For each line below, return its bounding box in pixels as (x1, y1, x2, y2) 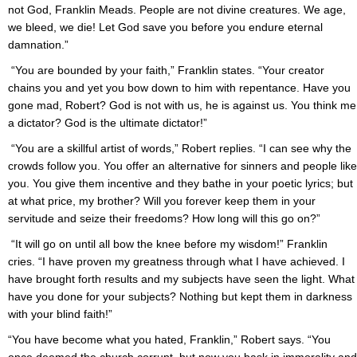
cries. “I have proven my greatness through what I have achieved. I (8, 255, 345, 269)
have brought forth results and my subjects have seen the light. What (8, 273, 355, 286)
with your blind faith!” (8, 308, 116, 321)
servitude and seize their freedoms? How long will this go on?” (8, 212, 320, 226)
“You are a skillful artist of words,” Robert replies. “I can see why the (8, 142, 351, 155)
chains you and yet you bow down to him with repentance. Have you (8, 81, 351, 95)
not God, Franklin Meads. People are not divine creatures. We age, (8, 3, 346, 17)
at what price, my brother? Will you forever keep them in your (8, 194, 316, 208)
